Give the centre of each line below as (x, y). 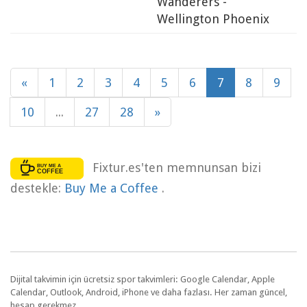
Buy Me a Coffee (113, 188)
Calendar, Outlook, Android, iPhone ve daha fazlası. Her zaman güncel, (149, 292)
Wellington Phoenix (213, 19)
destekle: (37, 188)
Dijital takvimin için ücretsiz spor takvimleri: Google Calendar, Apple (143, 279)
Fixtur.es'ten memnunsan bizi (176, 167)
